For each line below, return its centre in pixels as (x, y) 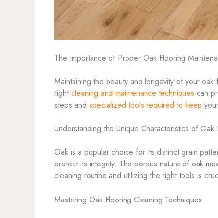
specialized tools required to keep (145, 105)
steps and (72, 105)
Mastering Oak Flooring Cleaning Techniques (128, 200)
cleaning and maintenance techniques (133, 93)
